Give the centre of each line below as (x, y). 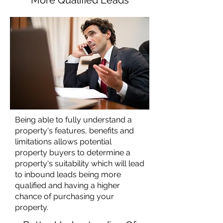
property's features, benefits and (74, 131)
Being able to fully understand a (73, 120)
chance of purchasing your (64, 196)
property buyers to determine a (73, 153)
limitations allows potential (63, 142)
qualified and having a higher (67, 185)
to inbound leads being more (68, 174)
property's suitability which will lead (80, 164)
